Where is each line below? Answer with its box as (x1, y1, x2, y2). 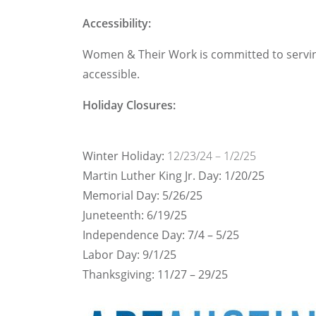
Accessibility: (83, 16, 151, 32)
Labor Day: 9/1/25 (83, 247, 176, 263)
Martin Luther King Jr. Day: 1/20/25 (83, 168, 265, 184)
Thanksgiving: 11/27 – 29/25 (83, 267, 228, 283)
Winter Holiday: (83, 148, 167, 164)
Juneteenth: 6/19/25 (83, 207, 187, 224)
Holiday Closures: (83, 97, 176, 114)
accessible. (83, 66, 140, 83)
